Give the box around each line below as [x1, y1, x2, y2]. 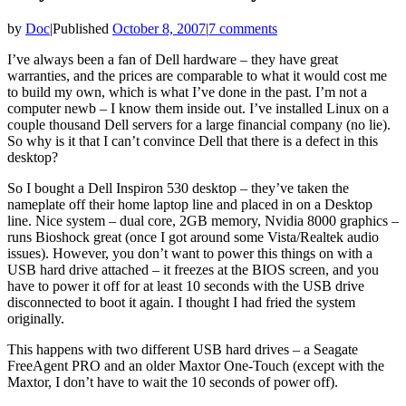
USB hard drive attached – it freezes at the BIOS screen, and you [7, 261, 379, 277]
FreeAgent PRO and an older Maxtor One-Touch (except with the [7, 357, 384, 373]
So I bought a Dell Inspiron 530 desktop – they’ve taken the [7, 179, 349, 196]
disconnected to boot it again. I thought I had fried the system [7, 294, 355, 310]
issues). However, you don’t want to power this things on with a [7, 245, 372, 261]
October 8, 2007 [112, 20, 206, 36]
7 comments [208, 20, 277, 36]
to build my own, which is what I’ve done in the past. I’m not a [7, 83, 367, 100]
